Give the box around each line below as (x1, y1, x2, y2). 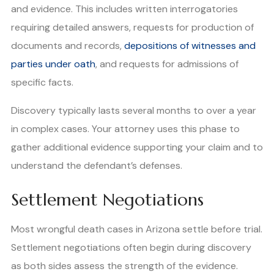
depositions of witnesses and (124, 39, 256, 53)
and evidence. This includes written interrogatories (11, 2, 238, 16)
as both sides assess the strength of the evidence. (11, 259, 238, 273)
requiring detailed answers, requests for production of (11, 21, 254, 34)
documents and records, (11, 39, 124, 53)
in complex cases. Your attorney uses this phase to (11, 122, 240, 136)
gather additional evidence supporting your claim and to (11, 141, 263, 154)
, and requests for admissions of (95, 57, 239, 71)
